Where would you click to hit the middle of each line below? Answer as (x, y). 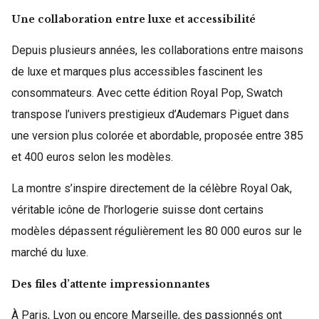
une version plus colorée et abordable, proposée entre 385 (157, 136)
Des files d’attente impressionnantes (111, 284)
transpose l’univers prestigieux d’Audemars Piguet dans (150, 114)
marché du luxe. (50, 252)
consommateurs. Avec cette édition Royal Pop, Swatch (147, 93)
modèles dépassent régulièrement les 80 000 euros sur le (157, 231)
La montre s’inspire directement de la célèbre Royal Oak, (152, 188)
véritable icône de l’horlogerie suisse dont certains (137, 210)
